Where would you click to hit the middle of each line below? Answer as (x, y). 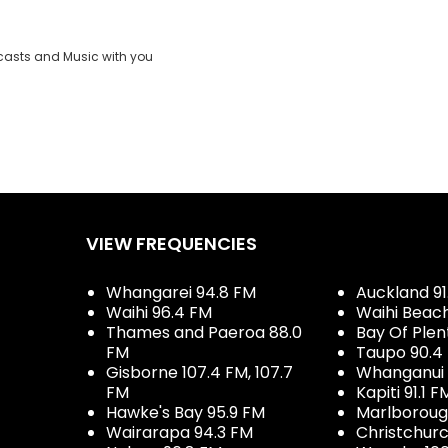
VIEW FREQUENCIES (171, 243)
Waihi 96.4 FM (159, 312)
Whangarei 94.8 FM (181, 292)
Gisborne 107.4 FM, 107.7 (199, 372)
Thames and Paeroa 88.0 (204, 332)
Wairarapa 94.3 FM (179, 432)
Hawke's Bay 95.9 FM (185, 412)
